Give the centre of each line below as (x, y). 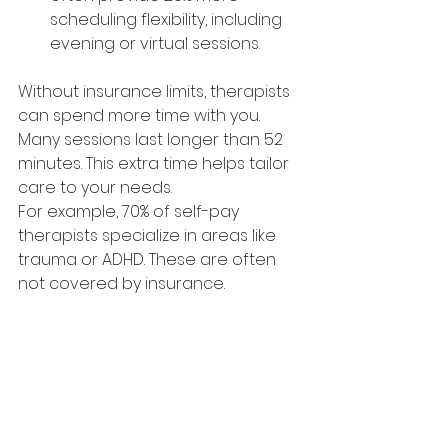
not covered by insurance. (121, 283)
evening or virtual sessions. (155, 43)
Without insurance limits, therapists (156, 91)
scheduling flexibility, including (168, 19)
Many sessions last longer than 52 (152, 139)
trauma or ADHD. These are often (149, 259)
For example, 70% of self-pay (130, 211)
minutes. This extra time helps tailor (155, 163)
